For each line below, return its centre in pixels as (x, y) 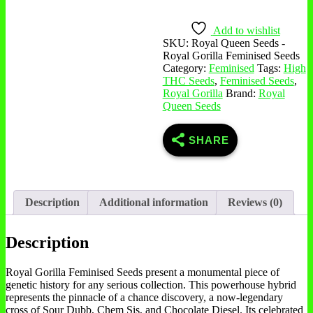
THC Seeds (188, 81)
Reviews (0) (255, 203)
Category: (185, 68)
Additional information (154, 203)
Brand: (242, 94)
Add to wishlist (246, 31)
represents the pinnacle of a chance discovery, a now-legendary (144, 298)
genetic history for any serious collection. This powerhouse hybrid (151, 285)
